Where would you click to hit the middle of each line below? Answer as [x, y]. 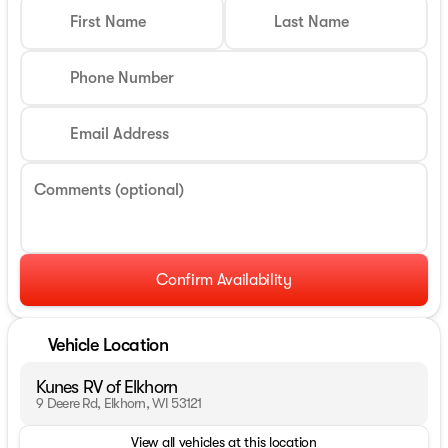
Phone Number [122, 77]
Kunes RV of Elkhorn [106, 386]
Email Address [119, 133]
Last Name [311, 21]
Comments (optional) [109, 189]
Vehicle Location [108, 345]
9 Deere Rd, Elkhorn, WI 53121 [119, 402]
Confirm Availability [224, 279]
